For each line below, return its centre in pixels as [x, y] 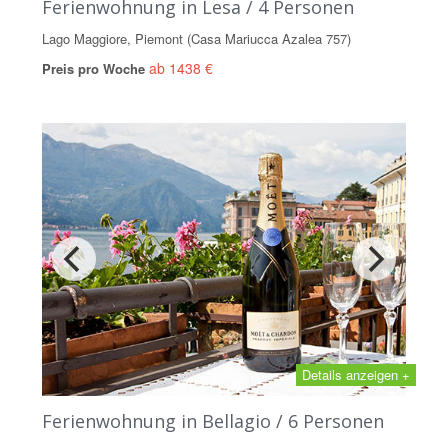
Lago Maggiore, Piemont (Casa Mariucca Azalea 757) [196, 38]
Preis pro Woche [95, 68]
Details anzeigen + [356, 374]
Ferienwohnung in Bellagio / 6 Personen [213, 420]
